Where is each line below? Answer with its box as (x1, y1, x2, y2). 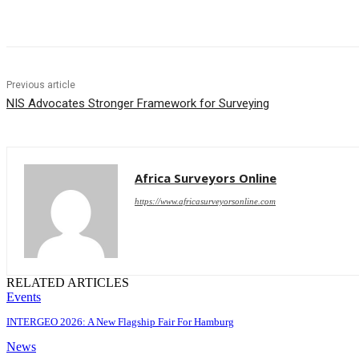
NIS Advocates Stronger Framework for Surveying (6, 96, 269, 111)
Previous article (6, 79, 75, 91)
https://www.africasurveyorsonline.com (135, 196, 276, 207)
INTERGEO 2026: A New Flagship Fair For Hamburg (6, 316, 234, 329)
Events (6, 290, 41, 305)
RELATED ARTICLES (6, 276, 129, 290)
